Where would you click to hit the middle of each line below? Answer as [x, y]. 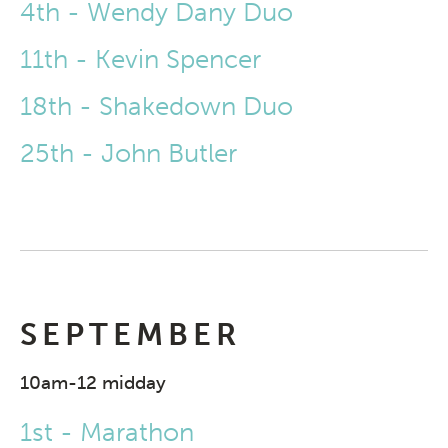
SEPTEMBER [130, 335]
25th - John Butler [128, 154]
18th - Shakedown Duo [156, 107]
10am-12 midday [93, 383]
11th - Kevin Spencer [140, 60]
